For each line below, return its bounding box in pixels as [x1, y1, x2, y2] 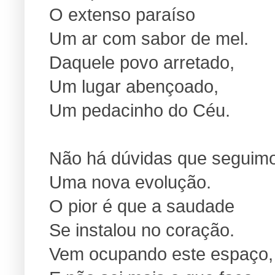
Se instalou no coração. [49, 220, 234, 240]
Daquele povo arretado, [49, 52, 234, 72]
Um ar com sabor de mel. [49, 28, 249, 48]
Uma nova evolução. [49, 172, 211, 192]
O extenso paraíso [49, 4, 195, 25]
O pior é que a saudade [49, 196, 234, 216]
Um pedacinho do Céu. [49, 100, 230, 120]
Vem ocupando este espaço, [49, 244, 273, 264]
